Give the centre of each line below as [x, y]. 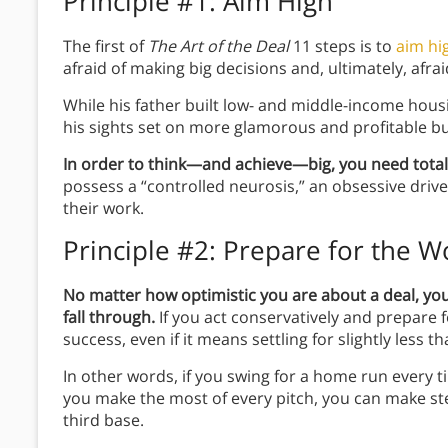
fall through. [109, 317]
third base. [105, 420]
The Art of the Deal [218, 46]
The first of [105, 46]
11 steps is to [342, 46]
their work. [105, 208]
